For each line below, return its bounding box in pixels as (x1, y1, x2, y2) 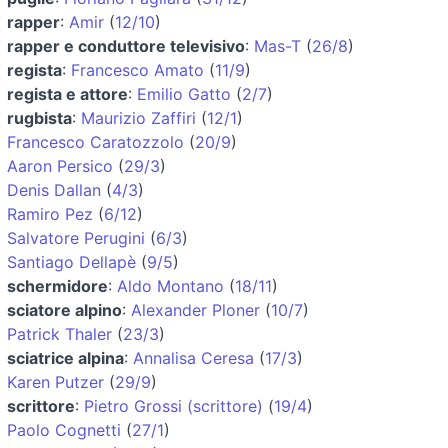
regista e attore (7, 83, 128, 104)
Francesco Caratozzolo (7, 131, 184, 152)
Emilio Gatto (137, 83, 231, 104)
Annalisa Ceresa (133, 347, 254, 368)
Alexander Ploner (131, 299, 260, 320)
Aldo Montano (117, 275, 224, 296)
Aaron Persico (7, 155, 113, 176)
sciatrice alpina (7, 347, 124, 368)
